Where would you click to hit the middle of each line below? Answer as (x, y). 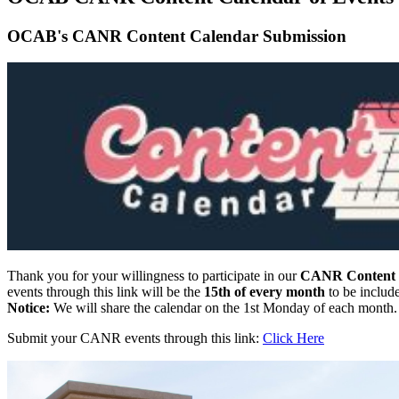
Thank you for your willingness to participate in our (154, 276)
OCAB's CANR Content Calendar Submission (177, 36)
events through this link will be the (106, 292)
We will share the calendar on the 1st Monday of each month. (224, 308)
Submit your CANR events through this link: (135, 338)
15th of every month (265, 292)
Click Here (293, 338)
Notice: (28, 308)
